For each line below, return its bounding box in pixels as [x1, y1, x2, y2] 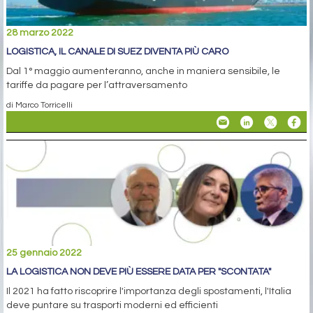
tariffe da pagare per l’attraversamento [6, 80, 187, 91]
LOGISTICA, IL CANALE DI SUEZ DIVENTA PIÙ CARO [6, 47, 228, 57]
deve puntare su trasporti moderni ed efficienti [6, 300, 218, 311]
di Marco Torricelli [6, 101, 73, 110]
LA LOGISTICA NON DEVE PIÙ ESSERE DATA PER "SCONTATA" [6, 267, 271, 277]
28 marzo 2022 [6, 28, 73, 38]
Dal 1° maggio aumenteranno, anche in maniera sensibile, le [6, 66, 280, 77]
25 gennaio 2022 [6, 248, 82, 259]
